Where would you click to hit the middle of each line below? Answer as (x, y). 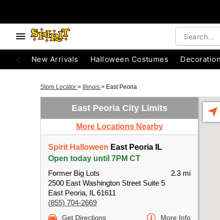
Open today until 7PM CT (94, 158)
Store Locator (59, 87)
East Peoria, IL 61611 (82, 193)
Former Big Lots (74, 173)
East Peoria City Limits (119, 108)
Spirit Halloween (78, 147)
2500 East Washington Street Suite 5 (107, 183)
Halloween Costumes (129, 59)
